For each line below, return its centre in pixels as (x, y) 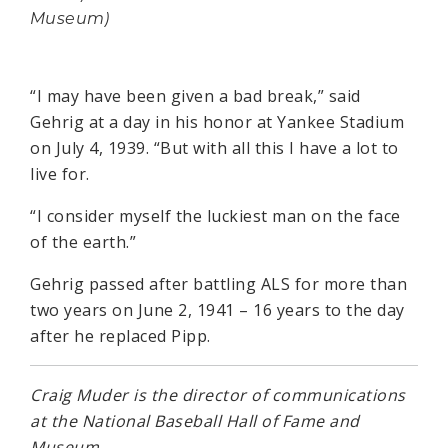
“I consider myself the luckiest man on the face (215, 216)
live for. (60, 174)
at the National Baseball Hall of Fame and (195, 421)
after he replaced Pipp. (120, 336)
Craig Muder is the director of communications (218, 395)
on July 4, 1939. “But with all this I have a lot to (214, 148)
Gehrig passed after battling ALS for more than (218, 284)
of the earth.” (83, 242)
